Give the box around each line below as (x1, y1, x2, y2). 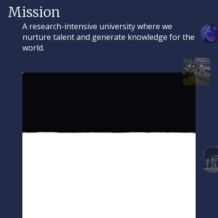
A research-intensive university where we (22, 21, 172, 32)
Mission (8, 3, 60, 21)
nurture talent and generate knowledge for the (22, 32, 195, 42)
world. (22, 42, 44, 53)
